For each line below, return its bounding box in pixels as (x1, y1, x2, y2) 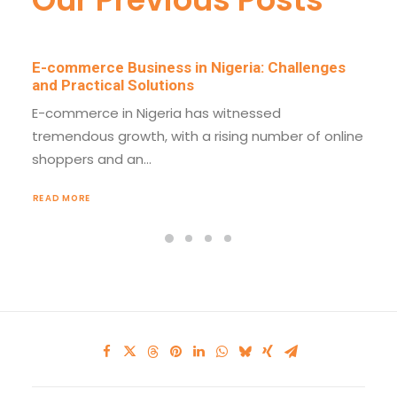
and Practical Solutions (32, 76, 194, 94)
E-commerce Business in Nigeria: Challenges (32, 58, 346, 76)
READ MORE (32, 191, 92, 205)
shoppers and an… (32, 150, 152, 168)
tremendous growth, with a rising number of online (32, 127, 363, 145)
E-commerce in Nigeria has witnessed (32, 104, 281, 122)
